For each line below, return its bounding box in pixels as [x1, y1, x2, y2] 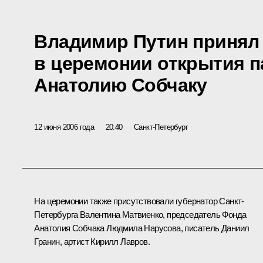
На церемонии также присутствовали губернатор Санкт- [34, 196, 244, 207]
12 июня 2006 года [34, 122, 95, 131]
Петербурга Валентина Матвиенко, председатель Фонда [34, 210, 247, 220]
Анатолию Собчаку [34, 74, 207, 96]
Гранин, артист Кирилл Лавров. [34, 237, 150, 247]
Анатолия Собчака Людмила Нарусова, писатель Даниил [34, 223, 249, 234]
